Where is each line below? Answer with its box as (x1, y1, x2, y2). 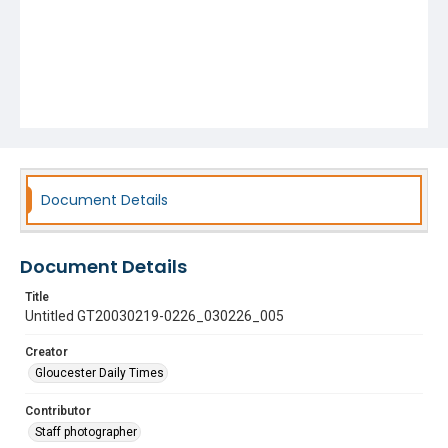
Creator (25, 345, 68, 359)
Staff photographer (35, 425, 137, 439)
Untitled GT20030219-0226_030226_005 (25, 308, 284, 324)
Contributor (25, 404, 91, 418)
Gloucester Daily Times (35, 366, 164, 380)
